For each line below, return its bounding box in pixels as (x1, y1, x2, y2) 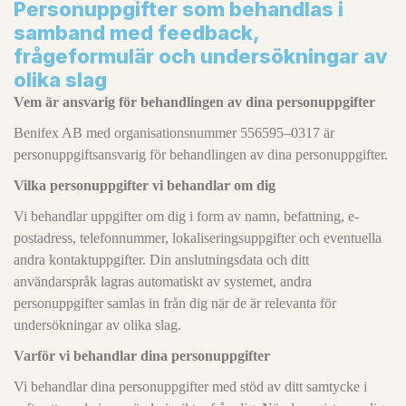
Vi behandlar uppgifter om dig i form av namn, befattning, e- (14, 208, 359, 224)
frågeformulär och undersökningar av (14, 44, 388, 68)
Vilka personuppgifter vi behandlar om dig (14, 178, 275, 193)
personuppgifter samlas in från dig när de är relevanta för (14, 295, 336, 311)
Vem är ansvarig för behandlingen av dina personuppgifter (14, 94, 375, 110)
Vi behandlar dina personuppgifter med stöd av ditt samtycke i (14, 379, 367, 394)
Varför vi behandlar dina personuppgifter (14, 348, 270, 363)
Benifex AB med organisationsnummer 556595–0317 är (14, 125, 334, 140)
